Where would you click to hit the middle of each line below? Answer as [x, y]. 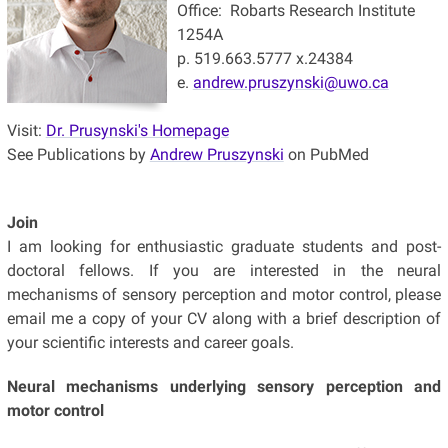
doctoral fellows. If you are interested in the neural [224, 270]
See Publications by [78, 154]
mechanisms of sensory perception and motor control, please [224, 294]
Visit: [26, 130]
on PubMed [326, 154]
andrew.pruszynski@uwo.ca [290, 82]
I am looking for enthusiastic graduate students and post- [224, 246]
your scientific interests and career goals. [152, 342]
